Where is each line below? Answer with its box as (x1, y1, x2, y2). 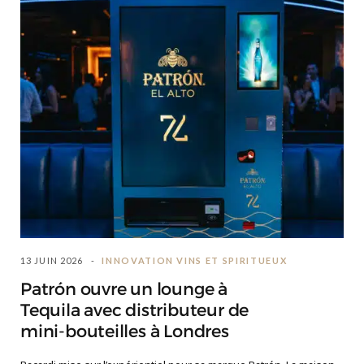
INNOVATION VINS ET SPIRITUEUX (102, 255, 288, 266)
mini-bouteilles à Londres (20, 321, 229, 343)
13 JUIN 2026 (20, 255, 84, 266)
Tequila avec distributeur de (20, 300, 249, 322)
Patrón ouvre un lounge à (20, 279, 227, 301)
